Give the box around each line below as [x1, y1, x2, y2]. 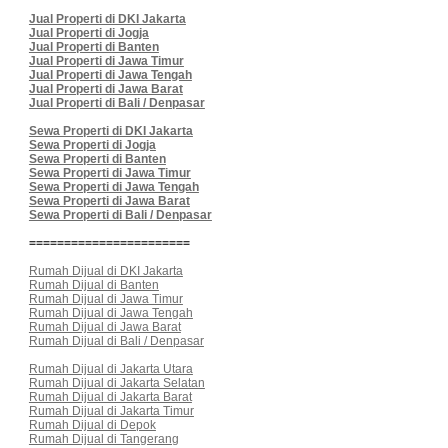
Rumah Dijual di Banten [28, 277, 159, 292]
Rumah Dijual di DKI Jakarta [28, 263, 183, 278]
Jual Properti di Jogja [28, 25, 149, 40]
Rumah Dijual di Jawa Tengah [28, 305, 193, 320]
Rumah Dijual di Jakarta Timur [28, 403, 194, 418]
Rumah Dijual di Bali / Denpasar [28, 333, 204, 348]
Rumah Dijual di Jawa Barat [28, 319, 181, 334]
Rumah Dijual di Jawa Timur [28, 291, 183, 306]
